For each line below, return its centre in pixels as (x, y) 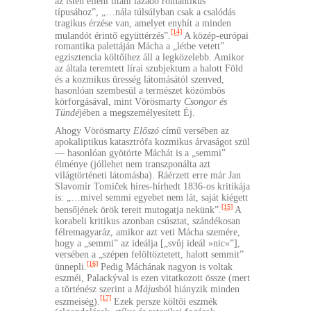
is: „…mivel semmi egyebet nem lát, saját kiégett (151, 198)
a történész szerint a (95, 289)
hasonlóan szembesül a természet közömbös (140, 91)
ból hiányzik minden (199, 289)
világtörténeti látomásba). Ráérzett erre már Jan (148, 176)
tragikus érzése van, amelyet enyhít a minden (143, 23)
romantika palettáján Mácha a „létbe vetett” (140, 47)
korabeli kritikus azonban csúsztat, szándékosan (148, 221)
